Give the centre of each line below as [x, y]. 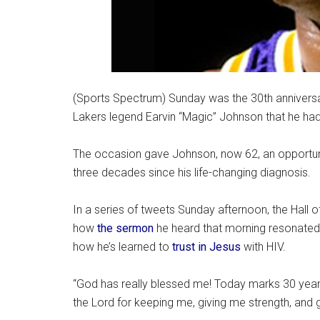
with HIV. [263, 246]
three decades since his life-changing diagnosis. [192, 172]
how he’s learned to [122, 246]
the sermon [125, 228]
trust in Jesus [206, 246]
